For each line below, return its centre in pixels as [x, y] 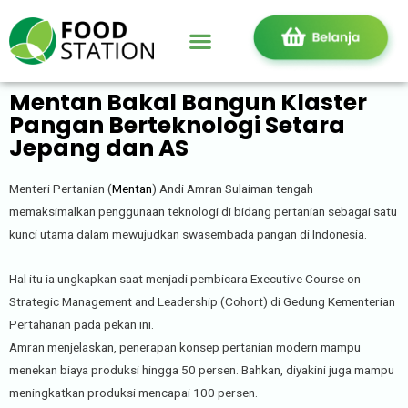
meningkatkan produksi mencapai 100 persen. [133, 392]
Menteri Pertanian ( [61, 188]
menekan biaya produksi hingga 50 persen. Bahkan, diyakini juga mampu [202, 369]
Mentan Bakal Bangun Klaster [188, 102]
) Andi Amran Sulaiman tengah [233, 188]
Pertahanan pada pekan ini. [82, 324]
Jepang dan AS [99, 148]
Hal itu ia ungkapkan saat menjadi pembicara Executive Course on [185, 278]
